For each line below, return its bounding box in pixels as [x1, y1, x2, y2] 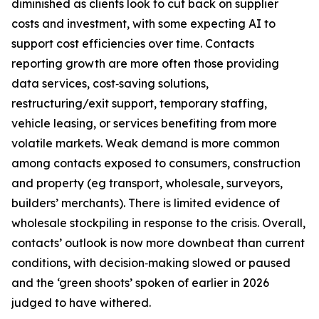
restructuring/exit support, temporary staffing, [11, 96, 267, 110]
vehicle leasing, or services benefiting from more [11, 116, 277, 130]
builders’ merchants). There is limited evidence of [11, 196, 280, 210]
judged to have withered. [11, 296, 151, 310]
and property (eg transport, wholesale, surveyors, [11, 176, 283, 190]
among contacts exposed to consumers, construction [11, 156, 300, 170]
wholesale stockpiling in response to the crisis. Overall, [11, 216, 305, 230]
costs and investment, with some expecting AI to [11, 16, 276, 31]
